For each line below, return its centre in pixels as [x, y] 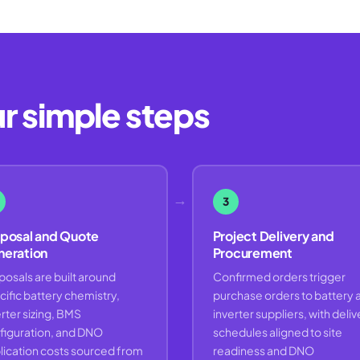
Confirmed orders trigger [279, 276]
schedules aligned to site [277, 331]
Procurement [252, 252]
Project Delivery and [273, 235]
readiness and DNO [263, 350]
